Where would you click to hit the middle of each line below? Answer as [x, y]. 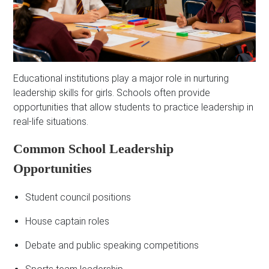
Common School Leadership [94, 149]
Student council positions [78, 197]
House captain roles [68, 221]
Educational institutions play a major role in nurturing [121, 78]
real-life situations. [51, 122]
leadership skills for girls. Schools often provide [112, 93]
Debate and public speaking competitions [112, 245]
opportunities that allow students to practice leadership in [134, 107]
